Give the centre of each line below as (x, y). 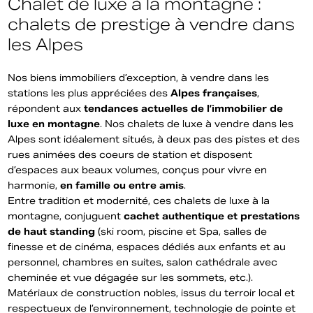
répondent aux (46, 109)
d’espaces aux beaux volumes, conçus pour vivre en (138, 170)
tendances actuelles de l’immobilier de (184, 109)
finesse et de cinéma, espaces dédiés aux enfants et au (147, 247)
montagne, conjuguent (66, 216)
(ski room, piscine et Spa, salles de (181, 232)
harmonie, (34, 185)
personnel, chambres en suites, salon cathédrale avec (143, 262)
